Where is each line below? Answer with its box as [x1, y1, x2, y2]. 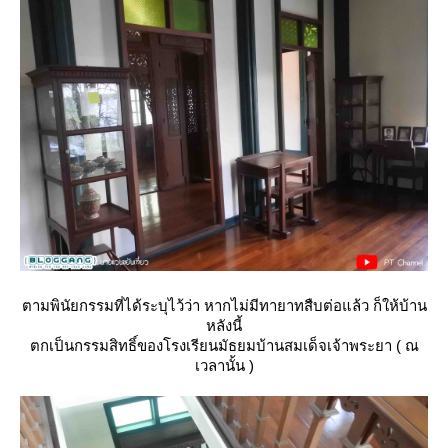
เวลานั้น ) [194, 357, 254, 374]
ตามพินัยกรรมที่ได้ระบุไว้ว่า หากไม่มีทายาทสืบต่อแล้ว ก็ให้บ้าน [21, 297, 427, 314]
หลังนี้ [206, 317, 242, 334]
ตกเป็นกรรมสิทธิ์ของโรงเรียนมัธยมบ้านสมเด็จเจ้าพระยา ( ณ [29, 337, 419, 354]
